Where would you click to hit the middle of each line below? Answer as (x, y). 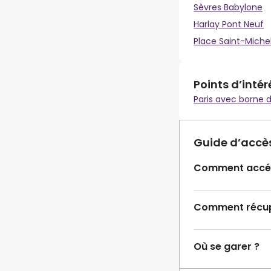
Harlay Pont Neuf (229, 24)
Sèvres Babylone (228, 8)
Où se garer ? (227, 247)
